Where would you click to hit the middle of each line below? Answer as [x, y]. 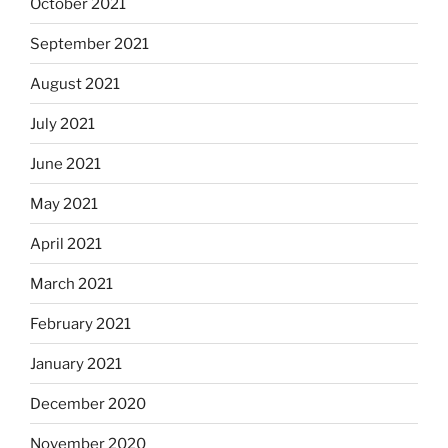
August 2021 [75, 83]
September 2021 [89, 43]
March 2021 [71, 283]
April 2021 [66, 243]
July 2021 [62, 123]
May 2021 [64, 203]
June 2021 [65, 163]
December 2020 [88, 403]
